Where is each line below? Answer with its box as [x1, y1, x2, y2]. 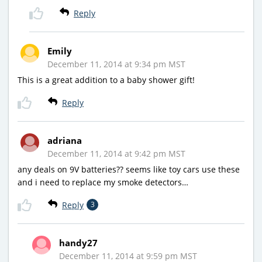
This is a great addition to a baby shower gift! [18, 74, 195, 85]
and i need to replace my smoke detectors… [18, 176, 188, 188]
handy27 [59, 236, 98, 249]
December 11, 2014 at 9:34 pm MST [47, 58, 185, 70]
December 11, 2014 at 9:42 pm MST [47, 147, 185, 159]
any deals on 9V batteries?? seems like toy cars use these [18, 163, 240, 175]
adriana [47, 134, 82, 146]
